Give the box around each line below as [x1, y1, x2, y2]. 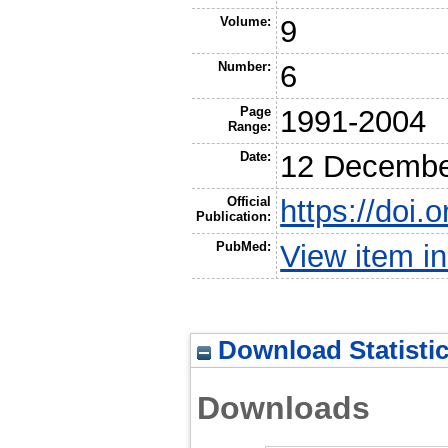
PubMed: [215, 239, 271, 255]
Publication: [195, 209, 271, 225]
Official [226, 194, 271, 210]
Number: [217, 59, 271, 75]
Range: [227, 119, 271, 135]
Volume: [219, 14, 271, 30]
